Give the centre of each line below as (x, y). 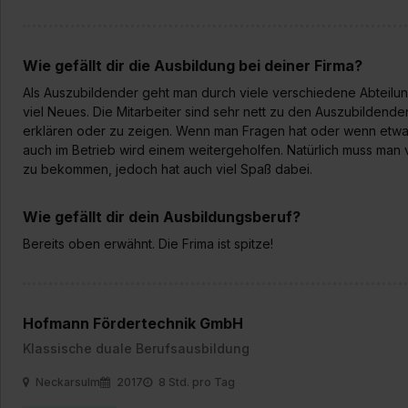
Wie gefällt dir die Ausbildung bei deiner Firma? (193, 66)
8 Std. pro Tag (195, 382)
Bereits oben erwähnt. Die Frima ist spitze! (148, 244)
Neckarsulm (66, 382)
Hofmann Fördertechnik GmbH (133, 323)
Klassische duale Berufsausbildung (136, 348)
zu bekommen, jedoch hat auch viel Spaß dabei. (168, 169)
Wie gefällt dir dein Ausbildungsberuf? (162, 217)
